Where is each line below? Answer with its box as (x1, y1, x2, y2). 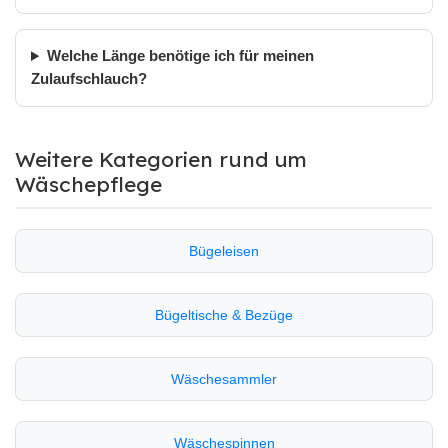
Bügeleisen (189, 243, 259, 259)
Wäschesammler (171, 371, 277, 387)
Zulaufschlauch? (31, 71, 147, 87)
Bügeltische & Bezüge (155, 307, 293, 323)
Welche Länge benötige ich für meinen (46, 48, 314, 64)
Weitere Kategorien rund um (15, 146, 307, 172)
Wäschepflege (15, 171, 162, 197)
